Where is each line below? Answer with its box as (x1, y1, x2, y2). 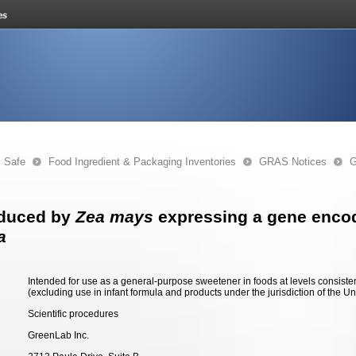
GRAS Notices (259, 156, 327, 168)
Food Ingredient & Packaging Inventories (48, 156, 236, 168)
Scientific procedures (28, 308, 118, 319)
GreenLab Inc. (28, 330, 89, 341)
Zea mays (75, 207, 153, 226)
